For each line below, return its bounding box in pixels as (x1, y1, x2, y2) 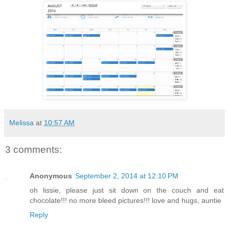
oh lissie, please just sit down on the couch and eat (30, 186, 224, 195)
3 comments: (5, 144, 62, 155)
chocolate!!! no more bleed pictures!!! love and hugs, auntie (30, 196, 221, 205)
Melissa (9, 118, 34, 127)
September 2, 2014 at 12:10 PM (75, 172, 178, 180)
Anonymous (30, 172, 72, 180)
